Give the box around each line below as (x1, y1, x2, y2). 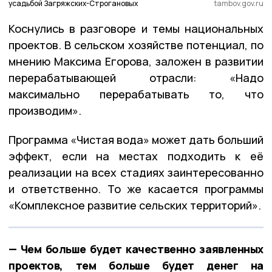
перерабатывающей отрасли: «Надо (8, 70, 263, 85)
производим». (8, 103, 81, 118)
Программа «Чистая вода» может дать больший (8, 132, 263, 147)
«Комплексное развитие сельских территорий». (8, 197, 261, 212)
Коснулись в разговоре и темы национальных (8, 21, 263, 36)
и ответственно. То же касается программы (8, 181, 263, 196)
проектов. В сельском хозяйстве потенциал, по (8, 37, 263, 52)
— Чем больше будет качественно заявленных (8, 241, 263, 256)
